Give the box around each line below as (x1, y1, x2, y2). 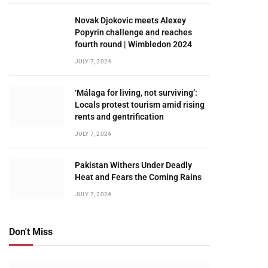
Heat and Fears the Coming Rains (75, 172, 202, 182)
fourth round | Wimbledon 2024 (75, 39, 192, 49)
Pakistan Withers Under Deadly (75, 160, 192, 170)
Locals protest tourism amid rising (75, 100, 205, 109)
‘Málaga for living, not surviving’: (75, 88, 197, 98)
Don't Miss (9, 226, 53, 237)
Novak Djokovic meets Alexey (75, 16, 186, 25)
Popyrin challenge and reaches (75, 28, 192, 37)
